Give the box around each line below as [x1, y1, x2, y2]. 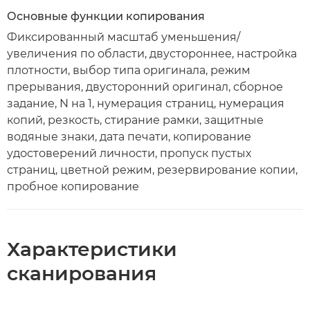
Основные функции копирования [7, 10, 205, 23]
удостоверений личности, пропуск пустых [7, 147, 251, 160]
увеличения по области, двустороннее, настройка [7, 47, 297, 60]
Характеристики [7, 237, 177, 261]
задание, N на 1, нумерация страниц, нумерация [7, 97, 284, 110]
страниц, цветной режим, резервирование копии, [7, 163, 298, 176]
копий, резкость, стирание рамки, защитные [7, 113, 264, 127]
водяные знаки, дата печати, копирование [7, 130, 251, 143]
